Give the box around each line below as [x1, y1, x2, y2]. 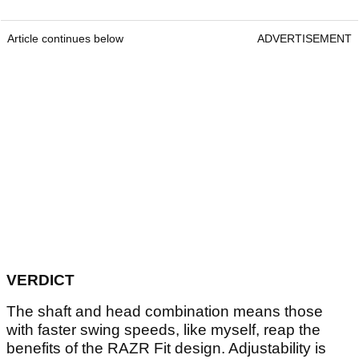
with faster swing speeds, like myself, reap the [6, 321, 321, 338]
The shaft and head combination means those [6, 302, 323, 320]
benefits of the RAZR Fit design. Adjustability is [6, 339, 326, 357]
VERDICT [6, 271, 75, 288]
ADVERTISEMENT [257, 31, 352, 45]
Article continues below [7, 31, 123, 45]
